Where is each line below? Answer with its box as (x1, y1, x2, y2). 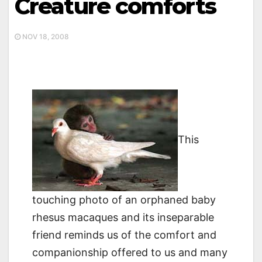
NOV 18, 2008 (20, 32, 69, 42)
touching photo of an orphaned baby (32, 194, 216, 206)
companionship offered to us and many (32, 246, 227, 259)
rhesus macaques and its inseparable (32, 211, 214, 224)
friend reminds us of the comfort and (32, 229, 216, 242)
